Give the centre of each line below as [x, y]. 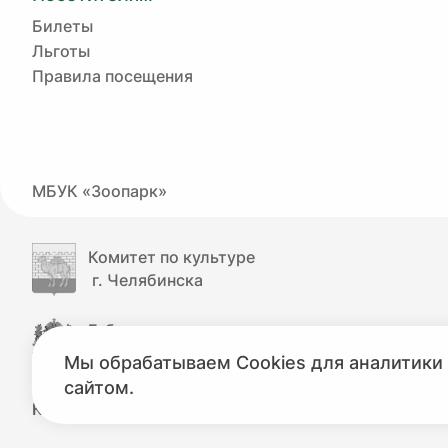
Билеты [62, 26]
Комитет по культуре [171, 257]
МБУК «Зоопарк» [99, 191]
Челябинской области [177, 353]
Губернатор [134, 330]
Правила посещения [112, 76]
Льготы [61, 51]
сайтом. [99, 387]
